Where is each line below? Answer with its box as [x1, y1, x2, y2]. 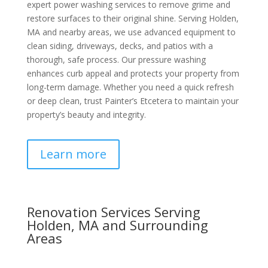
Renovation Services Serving [26, 203, 200, 221]
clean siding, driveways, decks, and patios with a [26, 40, 213, 52]
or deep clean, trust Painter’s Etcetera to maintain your [26, 95, 239, 107]
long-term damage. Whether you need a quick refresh [26, 81, 234, 93]
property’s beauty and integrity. [26, 109, 146, 121]
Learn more [39, 146, 106, 163]
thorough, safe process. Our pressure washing [26, 54, 206, 66]
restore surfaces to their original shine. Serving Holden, [26, 13, 239, 25]
